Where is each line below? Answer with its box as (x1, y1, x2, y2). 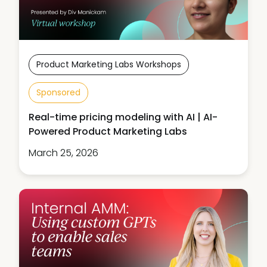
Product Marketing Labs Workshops (36, 58, 181, 71)
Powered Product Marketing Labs (29, 125, 187, 139)
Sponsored (36, 86, 80, 99)
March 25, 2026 (29, 146, 98, 160)
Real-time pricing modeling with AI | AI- (29, 110, 218, 125)
